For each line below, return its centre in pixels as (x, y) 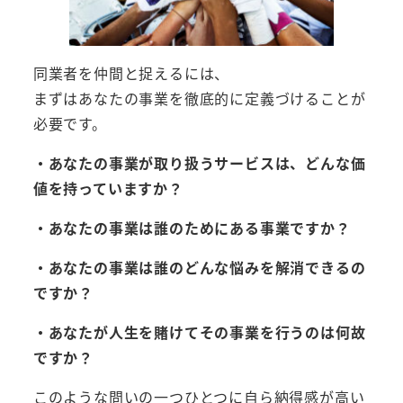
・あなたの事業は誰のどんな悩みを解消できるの (199, 267)
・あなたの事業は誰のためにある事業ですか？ (192, 227)
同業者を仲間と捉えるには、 (131, 72)
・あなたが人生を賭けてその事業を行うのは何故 (199, 331)
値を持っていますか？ (108, 188)
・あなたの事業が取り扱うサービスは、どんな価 (199, 162)
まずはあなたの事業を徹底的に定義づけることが (199, 98)
